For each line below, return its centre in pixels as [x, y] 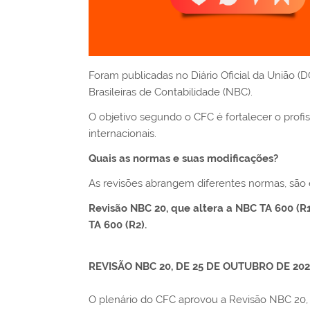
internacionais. [122, 134]
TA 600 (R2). [118, 225]
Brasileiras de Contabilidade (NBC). [171, 92]
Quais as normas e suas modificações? [183, 158]
